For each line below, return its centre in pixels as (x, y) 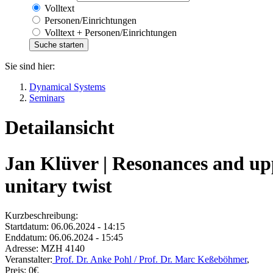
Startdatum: (27, 226)
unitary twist (58, 186)
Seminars (47, 97)
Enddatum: (26, 237)
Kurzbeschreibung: (41, 215)
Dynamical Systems (67, 87)
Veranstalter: (29, 259)
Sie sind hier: (30, 66)
